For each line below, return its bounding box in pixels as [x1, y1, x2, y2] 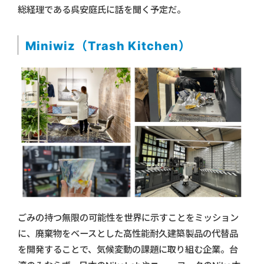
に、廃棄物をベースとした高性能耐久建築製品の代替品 [18, 228, 238, 240]
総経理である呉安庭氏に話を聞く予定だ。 [18, 4, 186, 16]
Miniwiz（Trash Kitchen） [25, 39, 191, 54]
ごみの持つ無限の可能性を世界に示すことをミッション [18, 212, 239, 224]
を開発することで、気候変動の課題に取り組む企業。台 [18, 244, 238, 256]
